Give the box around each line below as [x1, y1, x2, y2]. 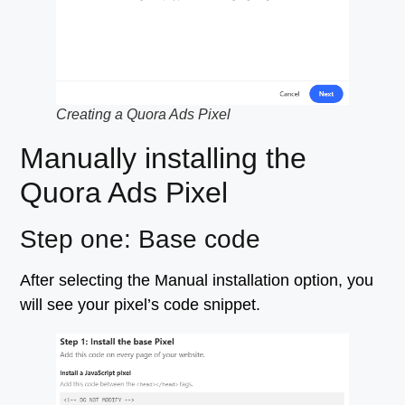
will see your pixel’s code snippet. [20, 295, 261, 314]
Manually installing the [20, 141, 307, 174]
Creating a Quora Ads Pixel [56, 106, 231, 122]
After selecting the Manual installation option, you [20, 270, 374, 289]
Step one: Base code [20, 224, 261, 253]
